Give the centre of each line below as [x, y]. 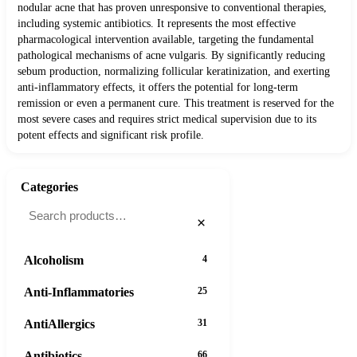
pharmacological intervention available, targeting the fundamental [166, 40]
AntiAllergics [59, 324]
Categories [49, 187]
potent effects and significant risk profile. [111, 135]
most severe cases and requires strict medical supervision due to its [167, 120]
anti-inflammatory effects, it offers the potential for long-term [158, 88]
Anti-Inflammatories [79, 292]
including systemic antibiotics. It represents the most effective [157, 24]
